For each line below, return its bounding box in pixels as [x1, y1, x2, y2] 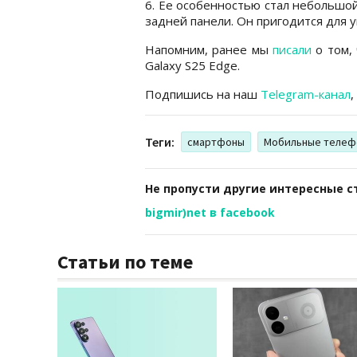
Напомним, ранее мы [145, 41, 273, 57]
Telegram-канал [261, 85, 351, 102]
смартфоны [187, 134, 245, 149]
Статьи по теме [57, 249, 193, 274]
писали [272, 41, 312, 57]
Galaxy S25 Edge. [145, 57, 240, 73]
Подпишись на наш [145, 85, 261, 102]
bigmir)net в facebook [145, 204, 275, 220]
